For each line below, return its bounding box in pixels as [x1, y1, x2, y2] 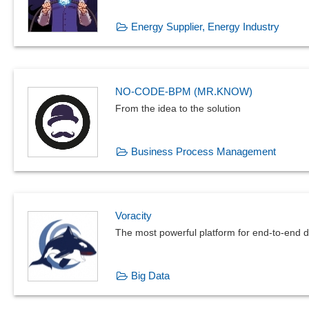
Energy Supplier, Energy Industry [131, 20, 279, 32]
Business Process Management [131, 145, 276, 157]
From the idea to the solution [115, 102, 241, 114]
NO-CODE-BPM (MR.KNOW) [115, 85, 252, 97]
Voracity [115, 210, 152, 222]
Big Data [131, 270, 170, 282]
